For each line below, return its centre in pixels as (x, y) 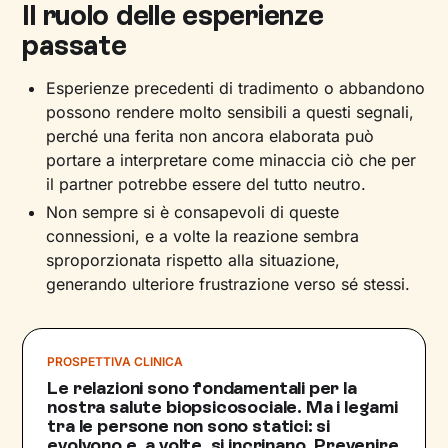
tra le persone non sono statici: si (189, 426)
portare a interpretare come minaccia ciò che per (231, 160)
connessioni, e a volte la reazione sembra (203, 236)
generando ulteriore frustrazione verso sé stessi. (228, 284)
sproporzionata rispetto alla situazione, (193, 260)
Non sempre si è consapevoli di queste (193, 212)
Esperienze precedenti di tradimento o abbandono (236, 88)
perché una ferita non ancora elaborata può (210, 136)
